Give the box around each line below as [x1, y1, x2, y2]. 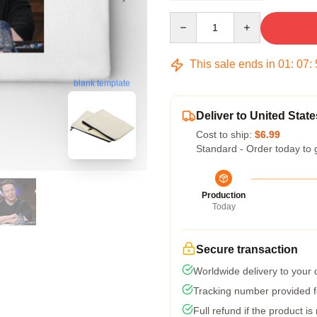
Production [202, 190, 246, 200]
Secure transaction [196, 243, 298, 255]
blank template [74, 78, 130, 88]
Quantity [169, 13, 207, 24]
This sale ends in [187, 58, 278, 70]
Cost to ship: [196, 129, 255, 140]
